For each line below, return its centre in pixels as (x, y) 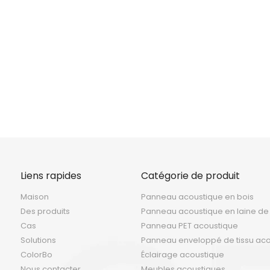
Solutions (38, 240)
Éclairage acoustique (183, 255)
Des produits (45, 211)
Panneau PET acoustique (190, 226)
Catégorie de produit (190, 176)
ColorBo (36, 255)
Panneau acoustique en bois (197, 197)
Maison (35, 197)
